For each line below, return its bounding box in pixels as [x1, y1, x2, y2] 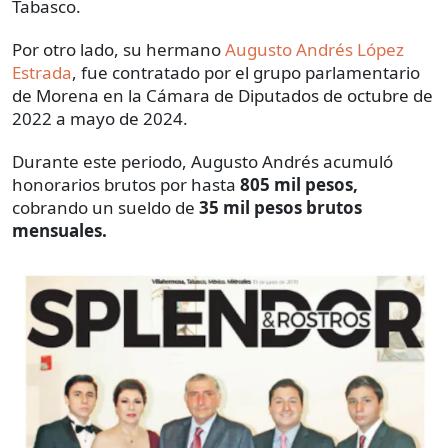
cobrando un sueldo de [12, 196, 199, 220]
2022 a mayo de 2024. [12, 107, 188, 131]
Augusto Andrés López [225, 38, 404, 62]
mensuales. [12, 219, 107, 243]
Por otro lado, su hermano [12, 38, 225, 62]
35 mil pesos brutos [199, 196, 362, 220]
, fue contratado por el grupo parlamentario [72, 61, 420, 85]
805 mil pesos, [240, 173, 358, 197]
